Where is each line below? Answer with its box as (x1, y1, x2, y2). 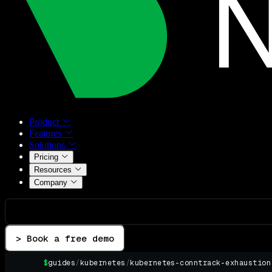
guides (48, 258, 76, 268)
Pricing (34, 152, 61, 162)
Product (29, 117, 61, 127)
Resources (34, 165, 74, 175)
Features (29, 128, 64, 139)
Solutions (29, 140, 67, 151)
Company (34, 178, 70, 188)
